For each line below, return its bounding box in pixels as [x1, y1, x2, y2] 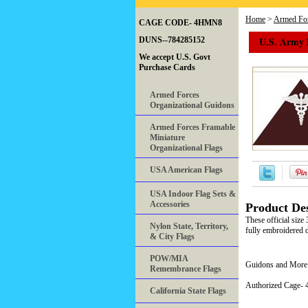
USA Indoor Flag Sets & [150, 189, 236, 199]
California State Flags [150, 286, 226, 296]
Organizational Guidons [150, 100, 234, 111]
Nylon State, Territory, [150, 221, 228, 232]
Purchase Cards [139, 63, 195, 73]
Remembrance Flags [150, 264, 221, 274]
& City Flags [150, 232, 195, 242]
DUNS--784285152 [139, 35, 205, 45]
